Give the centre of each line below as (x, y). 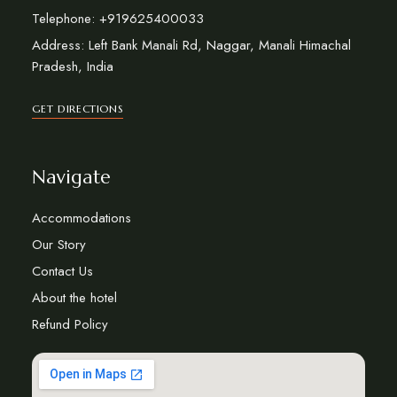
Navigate (71, 177)
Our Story (58, 244)
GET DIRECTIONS (78, 108)
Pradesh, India (72, 66)
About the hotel (74, 297)
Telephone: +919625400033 (117, 18)
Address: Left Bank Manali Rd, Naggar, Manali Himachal (191, 45)
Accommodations (81, 218)
